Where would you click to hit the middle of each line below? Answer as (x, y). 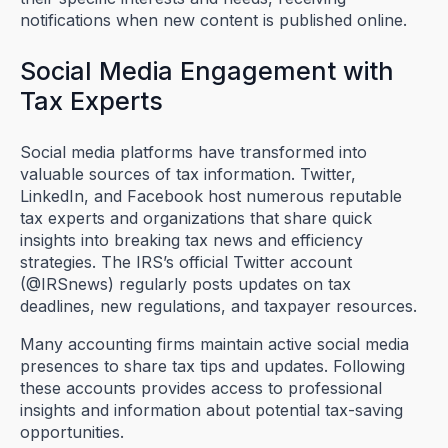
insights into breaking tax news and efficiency (191, 239)
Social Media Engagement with (207, 70)
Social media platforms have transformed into (193, 151)
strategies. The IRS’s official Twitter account (186, 261)
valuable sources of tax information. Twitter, (188, 173)
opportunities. (72, 431)
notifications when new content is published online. (213, 19)
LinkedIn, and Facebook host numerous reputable (211, 195)
